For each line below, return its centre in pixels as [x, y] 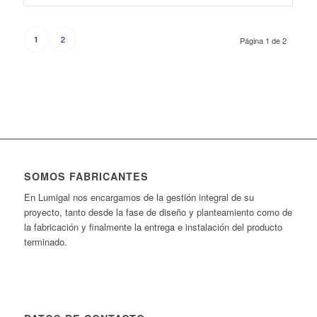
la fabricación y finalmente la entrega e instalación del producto [153, 227]
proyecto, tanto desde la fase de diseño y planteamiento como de [158, 212]
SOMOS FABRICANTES [86, 176]
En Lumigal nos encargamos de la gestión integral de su [139, 197]
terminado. [45, 242]
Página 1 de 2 [264, 40]
